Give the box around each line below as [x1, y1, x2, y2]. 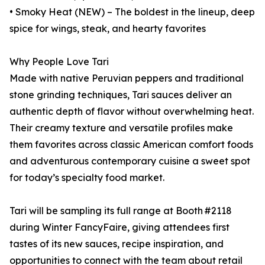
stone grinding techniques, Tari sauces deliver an [9, 89, 232, 101]
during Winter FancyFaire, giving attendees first [9, 221, 230, 234]
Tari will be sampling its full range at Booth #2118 [9, 205, 232, 217]
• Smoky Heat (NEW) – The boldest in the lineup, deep [9, 6, 255, 18]
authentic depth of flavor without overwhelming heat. [9, 105, 254, 118]
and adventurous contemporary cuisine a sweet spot [9, 155, 250, 167]
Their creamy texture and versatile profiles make [9, 122, 233, 134]
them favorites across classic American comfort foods [9, 138, 253, 151]
